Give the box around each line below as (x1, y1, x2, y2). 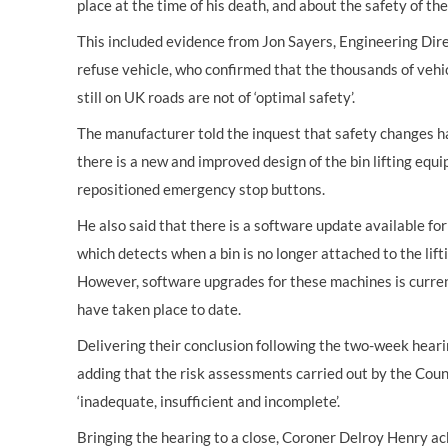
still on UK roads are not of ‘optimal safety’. (77, 88, 355, 106)
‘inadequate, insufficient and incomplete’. (77, 392, 340, 410)
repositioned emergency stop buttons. (77, 180, 325, 198)
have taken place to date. (77, 300, 241, 318)
